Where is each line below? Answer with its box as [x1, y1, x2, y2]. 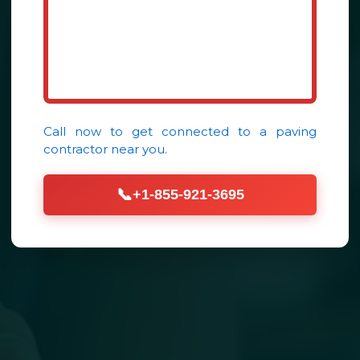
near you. [108, 141, 167, 157]
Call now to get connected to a [43, 123, 276, 139]
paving [276, 123, 317, 139]
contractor [43, 141, 108, 157]
